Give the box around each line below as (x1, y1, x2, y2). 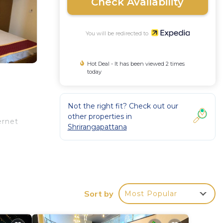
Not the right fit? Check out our (67, 102, 178, 111)
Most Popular (124, 189, 177, 199)
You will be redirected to (86, 29, 151, 37)
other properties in (67, 112, 132, 121)
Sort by (84, 189, 113, 199)
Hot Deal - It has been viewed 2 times (87, 60, 185, 67)
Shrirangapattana (67, 122, 127, 131)
